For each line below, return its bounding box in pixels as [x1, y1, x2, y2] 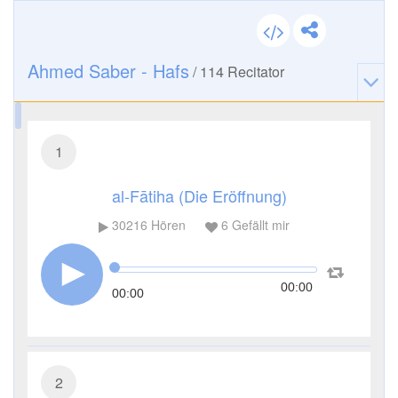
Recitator [224, 61, 284, 82]
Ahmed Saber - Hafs [28, 58, 189, 84]
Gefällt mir [227, 216, 290, 235]
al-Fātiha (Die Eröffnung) [111, 184, 287, 207]
